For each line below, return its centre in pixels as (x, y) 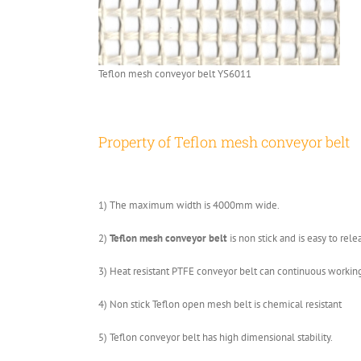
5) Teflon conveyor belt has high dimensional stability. (216, 337)
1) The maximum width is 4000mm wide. (189, 205)
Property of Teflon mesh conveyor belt (224, 142)
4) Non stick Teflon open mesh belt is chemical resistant (220, 304)
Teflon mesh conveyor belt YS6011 (175, 74)
